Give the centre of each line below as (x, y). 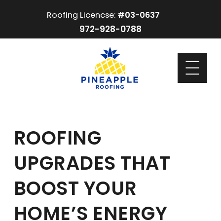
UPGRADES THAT (92, 163)
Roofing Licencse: (82, 15)
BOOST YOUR (75, 188)
